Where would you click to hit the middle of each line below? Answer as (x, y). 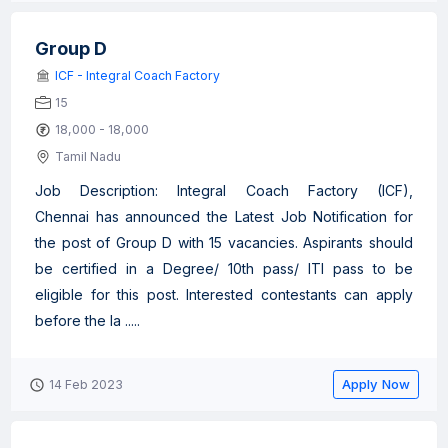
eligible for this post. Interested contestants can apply (224, 294)
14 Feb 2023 (86, 384)
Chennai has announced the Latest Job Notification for (224, 216)
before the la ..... (87, 320)
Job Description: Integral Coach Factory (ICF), (224, 190)
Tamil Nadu (88, 156)
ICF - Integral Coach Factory (137, 75)
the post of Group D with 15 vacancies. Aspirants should (224, 242)
